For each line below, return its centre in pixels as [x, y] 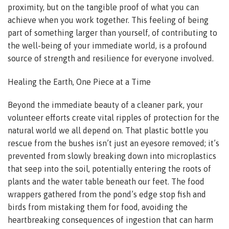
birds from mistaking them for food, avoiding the [98, 207]
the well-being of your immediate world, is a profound [107, 45]
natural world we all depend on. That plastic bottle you [108, 131]
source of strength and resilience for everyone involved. [111, 58]
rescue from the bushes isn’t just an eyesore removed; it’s [113, 143]
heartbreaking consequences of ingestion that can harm [110, 220]
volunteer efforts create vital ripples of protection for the [113, 118]
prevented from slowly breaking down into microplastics [112, 156]
